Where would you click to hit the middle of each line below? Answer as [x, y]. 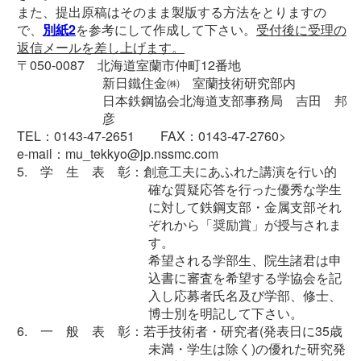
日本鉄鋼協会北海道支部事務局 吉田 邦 [225, 101]
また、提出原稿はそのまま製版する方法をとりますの [171, 12]
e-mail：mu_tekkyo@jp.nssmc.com [117, 154]
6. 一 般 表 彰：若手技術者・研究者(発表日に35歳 [179, 331]
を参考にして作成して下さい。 [166, 30]
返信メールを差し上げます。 [100, 48]
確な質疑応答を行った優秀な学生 [245, 189]
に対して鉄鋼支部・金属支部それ [245, 207]
